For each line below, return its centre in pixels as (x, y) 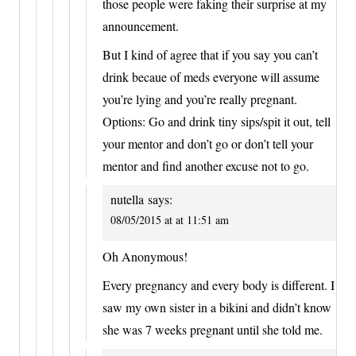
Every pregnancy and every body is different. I (219, 284)
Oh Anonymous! (145, 256)
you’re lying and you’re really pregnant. (200, 99)
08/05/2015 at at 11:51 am (170, 220)
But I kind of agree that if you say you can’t (210, 55)
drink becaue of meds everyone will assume (211, 77)
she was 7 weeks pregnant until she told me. (213, 329)
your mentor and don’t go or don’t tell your (208, 144)
